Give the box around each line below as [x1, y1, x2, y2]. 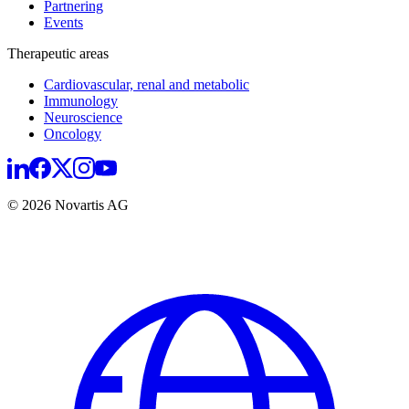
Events [44, 14, 83, 30]
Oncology [44, 125, 101, 142]
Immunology [44, 92, 118, 109]
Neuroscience [44, 109, 122, 125]
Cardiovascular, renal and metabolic [44, 76, 249, 92]
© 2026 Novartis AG [7, 196, 129, 213]
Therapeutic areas [7, 45, 109, 61]
